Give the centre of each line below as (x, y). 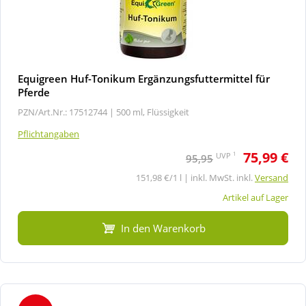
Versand (272, 177)
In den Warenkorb (163, 228)
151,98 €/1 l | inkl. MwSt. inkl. (195, 177)
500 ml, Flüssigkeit (153, 112)
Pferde (34, 92)
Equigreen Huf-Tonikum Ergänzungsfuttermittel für (144, 78)
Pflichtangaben (48, 134)
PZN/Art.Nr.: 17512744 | (66, 112)
